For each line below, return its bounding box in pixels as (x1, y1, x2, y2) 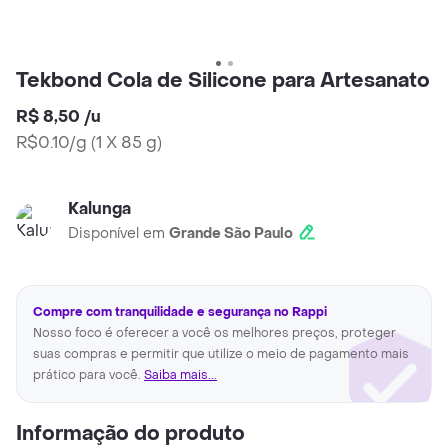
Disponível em (68, 224, 169, 244)
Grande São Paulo (169, 224, 293, 244)
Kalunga (68, 198, 131, 220)
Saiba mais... (144, 367, 217, 384)
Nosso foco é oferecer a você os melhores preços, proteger (33, 325, 396, 342)
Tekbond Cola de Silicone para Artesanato (16, 68, 430, 95)
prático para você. (33, 367, 144, 384)
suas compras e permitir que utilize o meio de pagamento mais (33, 346, 409, 363)
